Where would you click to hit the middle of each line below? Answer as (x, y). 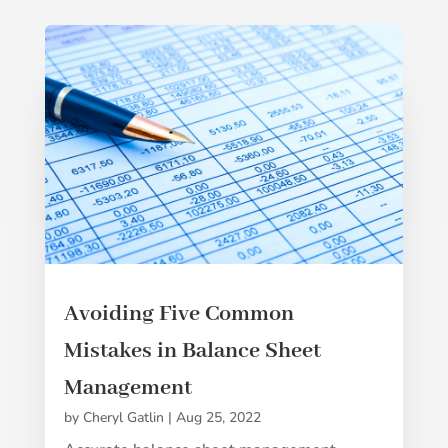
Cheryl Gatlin (123, 417)
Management (127, 387)
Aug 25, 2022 (218, 417)
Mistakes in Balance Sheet (192, 350)
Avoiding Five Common (178, 313)
